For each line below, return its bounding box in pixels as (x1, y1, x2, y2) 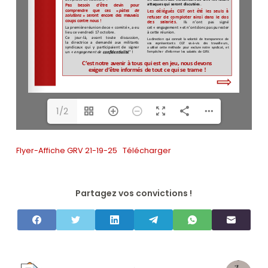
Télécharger (123, 145, 172, 156)
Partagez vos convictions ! (75, 187, 193, 199)
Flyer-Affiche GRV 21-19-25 (16, 145, 117, 156)
